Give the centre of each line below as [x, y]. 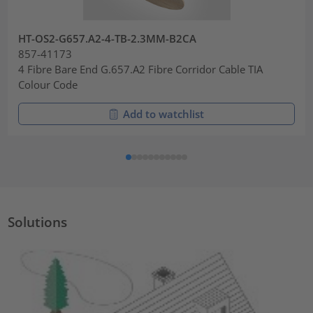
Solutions [38, 221]
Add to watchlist [163, 114]
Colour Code [48, 84]
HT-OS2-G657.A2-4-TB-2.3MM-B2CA [108, 38]
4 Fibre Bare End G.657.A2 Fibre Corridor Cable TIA [141, 69]
